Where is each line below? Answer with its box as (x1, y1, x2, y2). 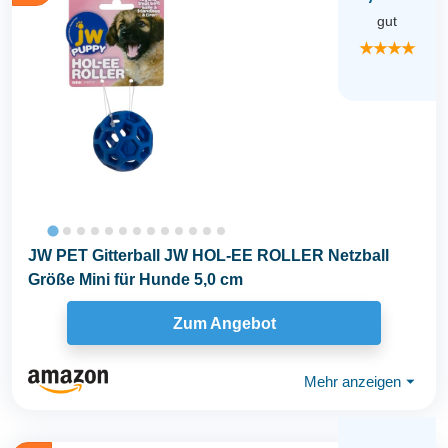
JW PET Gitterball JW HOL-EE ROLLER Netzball (28, 247, 389, 265)
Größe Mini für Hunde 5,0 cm (28, 271, 243, 289)
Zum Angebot (172, 314, 276, 332)
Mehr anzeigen (304, 372, 401, 390)
